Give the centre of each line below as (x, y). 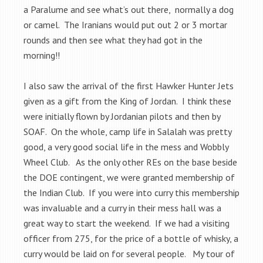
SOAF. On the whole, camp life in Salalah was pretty (127, 131)
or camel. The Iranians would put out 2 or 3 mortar (125, 24)
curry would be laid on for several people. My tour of (129, 253)
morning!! (42, 55)
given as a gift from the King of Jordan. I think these (127, 101)
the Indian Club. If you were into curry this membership (131, 192)
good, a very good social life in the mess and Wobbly (126, 146)
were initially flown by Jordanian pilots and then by (122, 116)
